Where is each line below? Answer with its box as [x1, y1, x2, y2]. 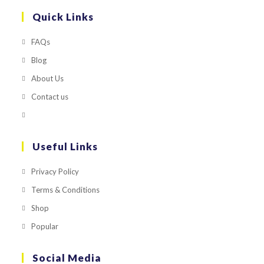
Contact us [31, 91, 69, 101]
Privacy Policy [31, 166, 80, 176]
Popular [31, 221, 59, 231]
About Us [31, 73, 64, 83]
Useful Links [32, 140, 98, 153]
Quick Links [32, 10, 94, 23]
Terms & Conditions [31, 184, 100, 194]
